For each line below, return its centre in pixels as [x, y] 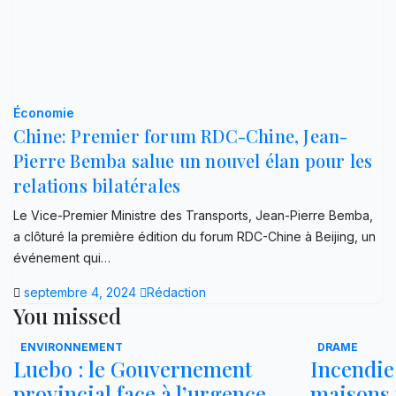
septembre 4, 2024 [82, 292]
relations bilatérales [97, 185]
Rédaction [176, 292]
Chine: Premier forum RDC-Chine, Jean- [181, 135]
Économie [44, 112]
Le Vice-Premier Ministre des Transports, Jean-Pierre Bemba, [193, 215]
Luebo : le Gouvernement [133, 368]
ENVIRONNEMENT [72, 346]
